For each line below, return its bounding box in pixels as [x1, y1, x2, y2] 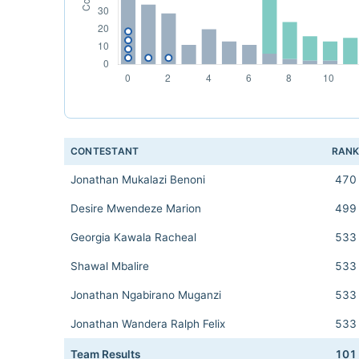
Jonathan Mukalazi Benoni [71, 173, 205, 186]
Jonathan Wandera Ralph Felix [71, 317, 225, 330]
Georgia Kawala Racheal [71, 231, 196, 244]
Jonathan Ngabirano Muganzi [71, 288, 221, 301]
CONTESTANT [71, 145, 139, 157]
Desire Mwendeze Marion [71, 202, 201, 215]
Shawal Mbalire [71, 260, 149, 272]
